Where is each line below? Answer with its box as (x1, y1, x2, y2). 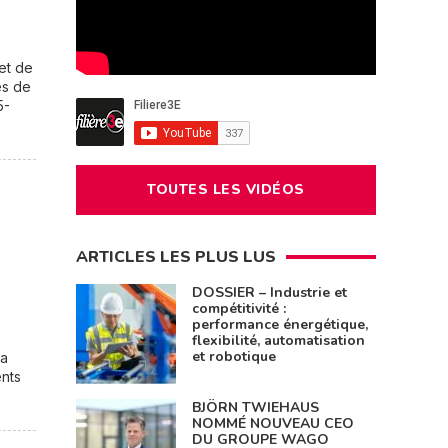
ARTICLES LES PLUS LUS (76, 245, 276, 268)
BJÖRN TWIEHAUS (192, 397, 319, 417)
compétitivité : (192, 298, 286, 318)
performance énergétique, (192, 314, 368, 334)
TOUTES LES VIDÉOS (147, 179, 305, 199)
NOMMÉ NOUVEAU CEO (192, 413, 354, 433)
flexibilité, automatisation (192, 330, 365, 350)
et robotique (192, 346, 276, 366)
